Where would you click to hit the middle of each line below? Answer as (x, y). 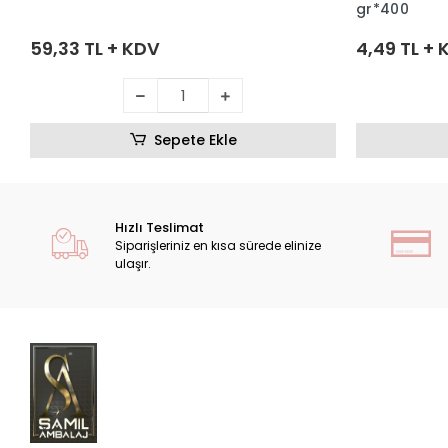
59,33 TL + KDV (95, 48)
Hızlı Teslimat (160, 228)
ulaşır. (133, 264)
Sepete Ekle (195, 140)
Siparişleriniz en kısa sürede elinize (218, 246)
